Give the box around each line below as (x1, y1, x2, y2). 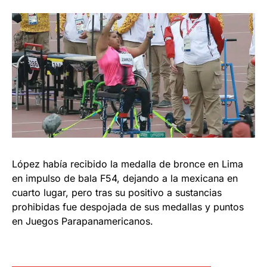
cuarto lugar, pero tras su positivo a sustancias (12, 187, 222, 198)
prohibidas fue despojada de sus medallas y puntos (12, 201, 244, 213)
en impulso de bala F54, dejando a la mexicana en (12, 172, 238, 184)
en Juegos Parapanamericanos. (12, 215, 153, 227)
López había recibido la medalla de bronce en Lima (12, 158, 243, 170)
